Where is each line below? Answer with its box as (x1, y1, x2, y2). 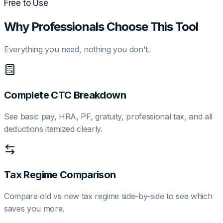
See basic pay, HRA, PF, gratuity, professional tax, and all (4, 111, 213, 122)
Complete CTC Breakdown (4, 89, 126, 102)
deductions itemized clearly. (4, 124, 103, 134)
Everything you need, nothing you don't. (4, 44, 150, 55)
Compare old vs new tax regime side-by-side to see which (4, 191, 213, 202)
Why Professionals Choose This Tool (4, 19, 199, 34)
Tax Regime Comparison (4, 169, 116, 181)
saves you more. (4, 204, 64, 214)
